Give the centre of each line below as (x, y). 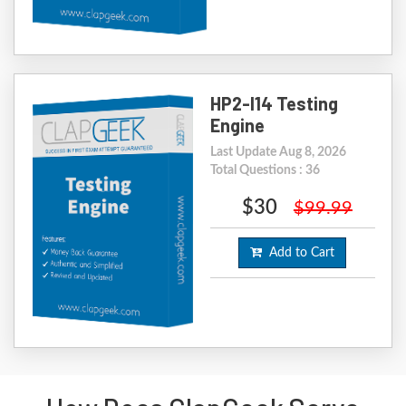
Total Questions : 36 (265, 171)
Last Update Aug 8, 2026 (278, 153)
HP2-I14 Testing (274, 104)
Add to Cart (299, 253)
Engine (237, 126)
